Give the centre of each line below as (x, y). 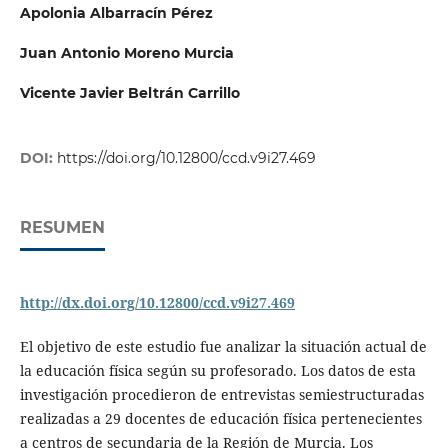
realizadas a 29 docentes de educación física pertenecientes (220, 419)
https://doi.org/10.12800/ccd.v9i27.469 (186, 158)
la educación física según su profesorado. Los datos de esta (217, 371)
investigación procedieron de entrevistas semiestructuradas (221, 395)
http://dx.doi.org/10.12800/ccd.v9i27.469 (157, 303)
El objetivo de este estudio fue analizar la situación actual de (223, 347)
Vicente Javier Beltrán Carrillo (129, 93)
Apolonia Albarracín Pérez (116, 12)
